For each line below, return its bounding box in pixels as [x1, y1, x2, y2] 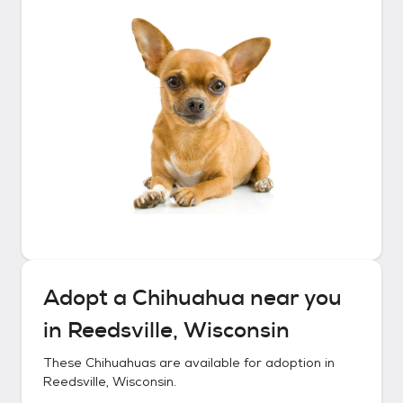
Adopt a [43, 283, 132, 312]
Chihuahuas [85, 354, 156, 371]
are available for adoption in [156, 354, 335, 371]
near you [245, 283, 342, 312]
